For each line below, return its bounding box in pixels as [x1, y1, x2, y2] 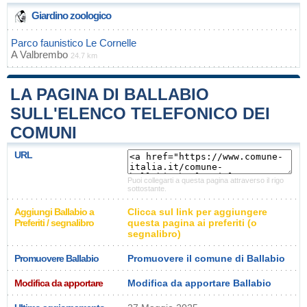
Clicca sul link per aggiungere [127, 206, 267, 217]
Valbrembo [20, 49, 68, 60]
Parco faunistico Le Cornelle [11, 37, 136, 49]
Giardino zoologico [32, 10, 111, 21]
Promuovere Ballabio [14, 253, 99, 264]
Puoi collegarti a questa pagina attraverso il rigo [127, 176, 284, 184]
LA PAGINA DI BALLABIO [10, 85, 209, 103]
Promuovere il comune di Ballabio [127, 253, 285, 264]
